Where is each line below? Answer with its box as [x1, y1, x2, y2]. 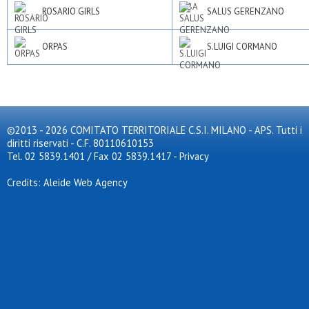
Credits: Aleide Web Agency [7, 176, 128, 189]
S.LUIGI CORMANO [207, 41, 277, 52]
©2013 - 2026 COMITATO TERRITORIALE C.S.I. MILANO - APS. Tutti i [7, 123, 302, 137]
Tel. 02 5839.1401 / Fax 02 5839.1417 [7, 150, 171, 163]
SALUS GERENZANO [207, 6, 284, 17]
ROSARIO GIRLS [42, 6, 100, 17]
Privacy [179, 150, 209, 163]
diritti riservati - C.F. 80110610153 [7, 137, 154, 150]
